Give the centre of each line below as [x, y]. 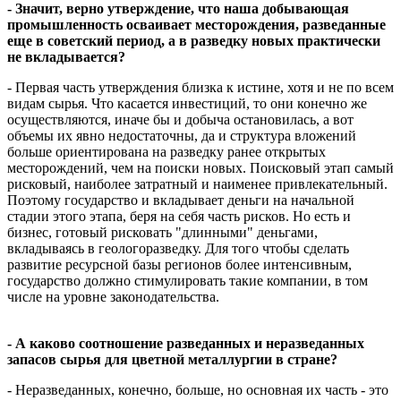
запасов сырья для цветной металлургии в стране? [172, 359]
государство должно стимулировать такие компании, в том [188, 280]
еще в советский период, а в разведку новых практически [194, 40]
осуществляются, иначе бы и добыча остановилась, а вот [180, 119]
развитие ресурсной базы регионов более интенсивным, [179, 264]
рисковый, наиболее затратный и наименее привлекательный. [197, 183]
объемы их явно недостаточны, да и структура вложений [182, 135]
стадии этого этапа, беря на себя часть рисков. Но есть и [179, 216]
